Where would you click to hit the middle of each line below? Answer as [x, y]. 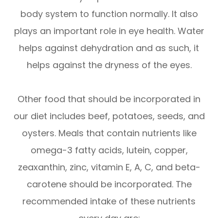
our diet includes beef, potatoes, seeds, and [109, 116]
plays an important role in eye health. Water [109, 31]
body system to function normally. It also [109, 14]
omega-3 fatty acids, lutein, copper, [109, 150]
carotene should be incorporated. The [109, 184]
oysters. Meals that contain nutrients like [109, 133]
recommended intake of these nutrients [109, 201]
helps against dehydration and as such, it [109, 48]
